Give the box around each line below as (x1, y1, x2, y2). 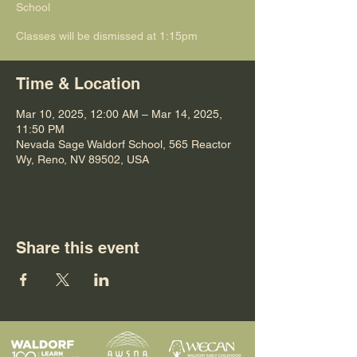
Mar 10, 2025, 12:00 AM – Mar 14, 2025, (16, 108, 222, 120)
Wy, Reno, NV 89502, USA (16, 153, 149, 166)
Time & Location (16, 74, 140, 93)
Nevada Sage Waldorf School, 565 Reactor (16, 138, 231, 151)
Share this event (16, 238, 139, 257)
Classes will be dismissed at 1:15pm (16, 29, 198, 42)
